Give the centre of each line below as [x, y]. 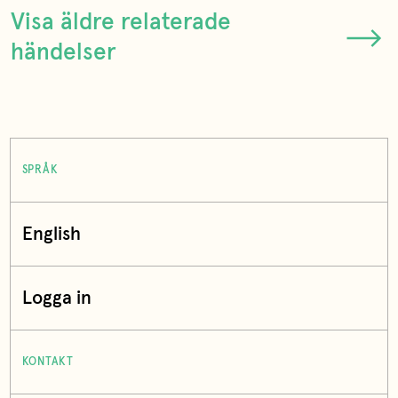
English [51, 235]
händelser [64, 52]
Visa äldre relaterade [121, 22]
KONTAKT [48, 362]
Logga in [56, 298]
